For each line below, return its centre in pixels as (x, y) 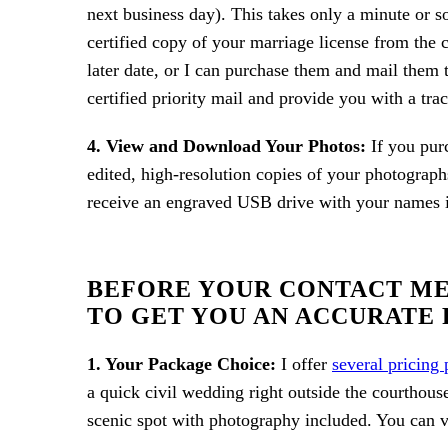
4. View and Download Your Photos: (226, 146)
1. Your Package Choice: (181, 364)
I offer (304, 364)
